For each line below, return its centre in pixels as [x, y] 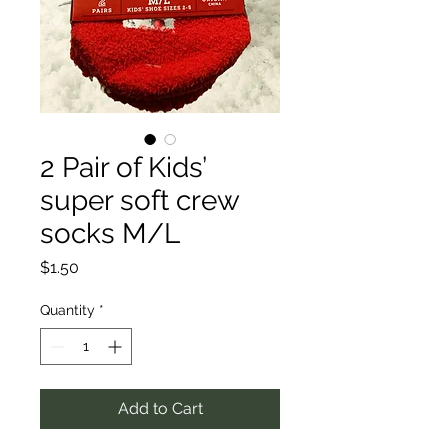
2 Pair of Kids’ [123, 167]
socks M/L [110, 233]
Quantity [67, 310]
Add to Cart [160, 408]
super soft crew [139, 200]
